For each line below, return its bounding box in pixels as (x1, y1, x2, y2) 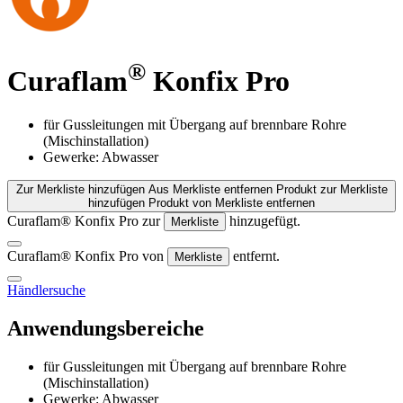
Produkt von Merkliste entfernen (148, 195, 315, 210)
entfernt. (229, 247, 280, 264)
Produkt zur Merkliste (275, 182, 388, 196)
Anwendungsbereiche (7, 316, 204, 340)
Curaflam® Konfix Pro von (7, 247, 167, 264)
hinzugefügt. (226, 212, 300, 228)
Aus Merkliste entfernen (148, 182, 273, 196)
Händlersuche (7, 282, 85, 298)
